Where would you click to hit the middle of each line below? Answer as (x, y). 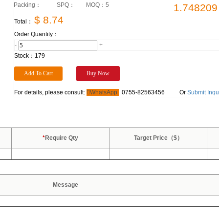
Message (66, 185)
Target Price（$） (158, 138)
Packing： (27, 5)
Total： (23, 22)
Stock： (24, 56)
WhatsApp (104, 92)
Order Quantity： (36, 34)
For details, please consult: (50, 92)
